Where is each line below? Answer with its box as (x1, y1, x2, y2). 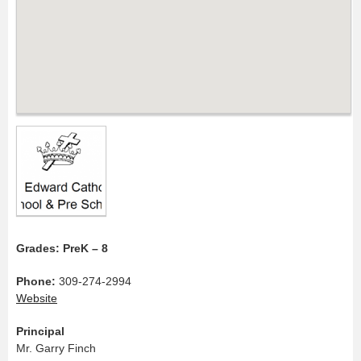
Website (16, 291, 57, 305)
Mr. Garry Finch (16, 341, 96, 355)
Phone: (16, 274, 56, 288)
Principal (16, 324, 64, 338)
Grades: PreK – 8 (16, 241, 108, 255)
